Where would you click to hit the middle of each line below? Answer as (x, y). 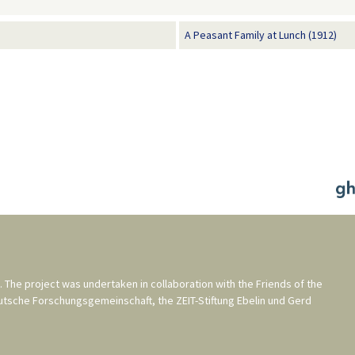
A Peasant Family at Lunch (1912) (261, 35)
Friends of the (289, 284)
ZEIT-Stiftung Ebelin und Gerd (244, 301)
